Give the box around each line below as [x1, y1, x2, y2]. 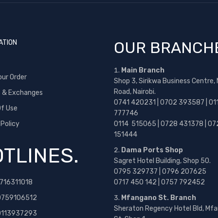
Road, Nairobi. [114, 88, 156, 96]
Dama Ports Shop [121, 146, 183, 154]
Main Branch [121, 66, 164, 74]
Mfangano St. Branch [121, 194, 196, 202]
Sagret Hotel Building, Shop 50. [114, 157, 211, 165]
